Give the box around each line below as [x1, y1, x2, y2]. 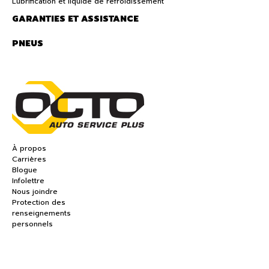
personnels [12, 219, 53, 230]
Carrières [12, 154, 46, 165]
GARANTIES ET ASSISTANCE [12, 12, 139, 26]
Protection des [12, 197, 65, 208]
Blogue [12, 165, 37, 176]
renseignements [12, 208, 71, 219]
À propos [12, 143, 46, 154]
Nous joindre [12, 186, 58, 198]
